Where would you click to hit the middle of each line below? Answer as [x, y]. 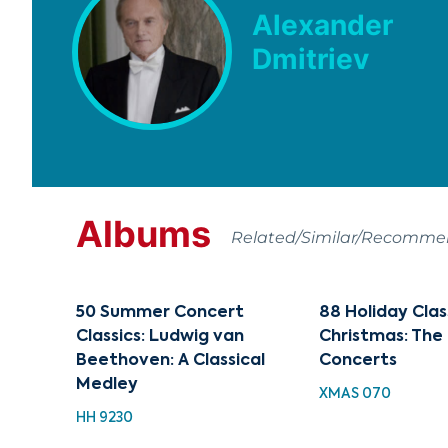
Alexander [322, 24]
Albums [143, 233]
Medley [107, 384]
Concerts [358, 360]
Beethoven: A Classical [170, 360]
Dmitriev [310, 58]
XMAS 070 [355, 393]
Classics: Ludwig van [160, 336]
